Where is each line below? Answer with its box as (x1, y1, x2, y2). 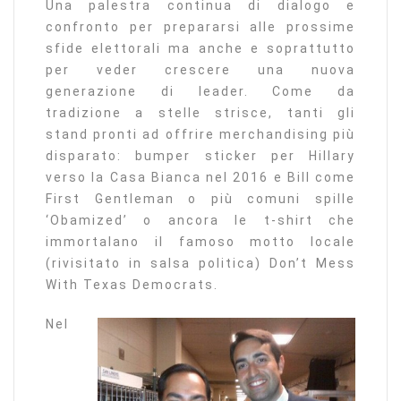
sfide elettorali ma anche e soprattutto (46, 41, 355, 56)
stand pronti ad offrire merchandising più (46, 127, 355, 142)
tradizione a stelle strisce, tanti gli (46, 106, 355, 121)
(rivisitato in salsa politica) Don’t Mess (46, 256, 355, 271)
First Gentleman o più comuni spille (46, 192, 355, 207)
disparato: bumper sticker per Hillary (46, 149, 355, 164)
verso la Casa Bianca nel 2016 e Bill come (46, 170, 355, 185)
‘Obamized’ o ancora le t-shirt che (46, 213, 355, 228)
